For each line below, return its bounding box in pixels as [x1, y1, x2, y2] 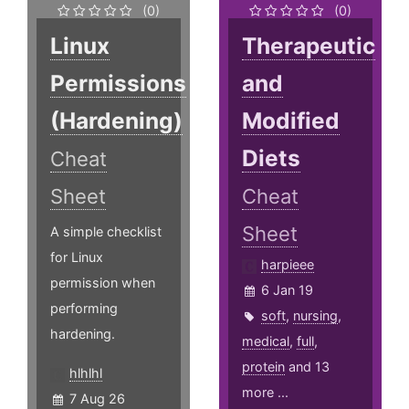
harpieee [261, 257, 315, 273]
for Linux [50, 249, 103, 266]
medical [242, 333, 290, 350]
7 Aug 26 [69, 391, 125, 407]
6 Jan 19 [261, 282, 314, 299]
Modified [242, 107, 341, 135]
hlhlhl [69, 365, 102, 382]
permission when [50, 275, 155, 291]
